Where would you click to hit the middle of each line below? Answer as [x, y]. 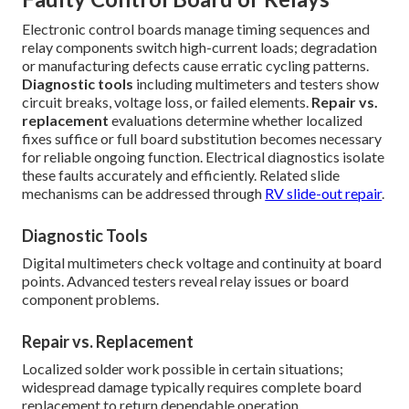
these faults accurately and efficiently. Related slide [181, 175]
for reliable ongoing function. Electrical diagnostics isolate [204, 157]
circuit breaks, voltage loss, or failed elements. [167, 102]
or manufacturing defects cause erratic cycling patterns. [196, 66]
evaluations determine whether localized [236, 121]
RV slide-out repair [324, 194]
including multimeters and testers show [257, 84]
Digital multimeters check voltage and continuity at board [202, 263]
